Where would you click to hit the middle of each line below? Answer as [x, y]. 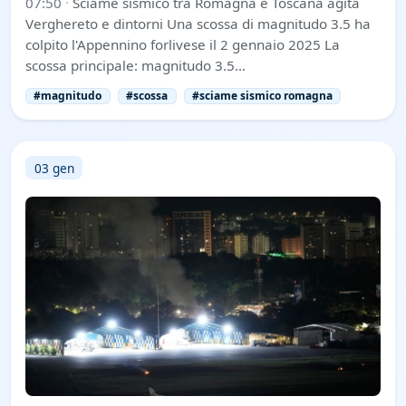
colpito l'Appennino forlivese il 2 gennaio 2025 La [183, 45]
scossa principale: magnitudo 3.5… [135, 66]
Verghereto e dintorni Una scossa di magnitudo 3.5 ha [198, 24]
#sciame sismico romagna [262, 96]
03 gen [54, 168]
